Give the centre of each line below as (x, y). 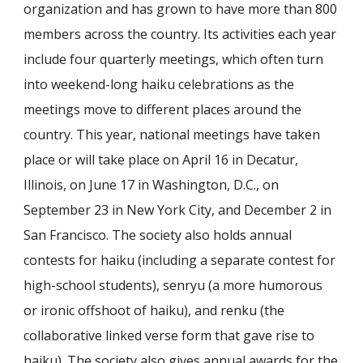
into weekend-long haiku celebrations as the (159, 84)
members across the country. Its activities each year (180, 34)
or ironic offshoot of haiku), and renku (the (154, 310)
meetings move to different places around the (163, 109)
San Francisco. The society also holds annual (158, 235)
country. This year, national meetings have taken (172, 134)
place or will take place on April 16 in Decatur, (161, 159)
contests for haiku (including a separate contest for (180, 260)
